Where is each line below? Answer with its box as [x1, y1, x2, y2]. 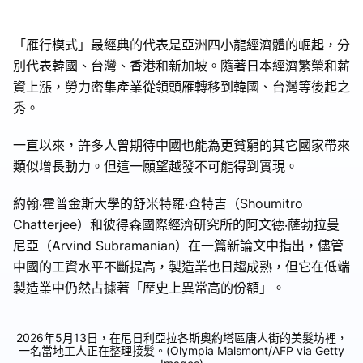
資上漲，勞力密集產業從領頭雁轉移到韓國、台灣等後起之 [13, 78, 350, 95]
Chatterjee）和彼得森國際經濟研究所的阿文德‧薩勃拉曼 [13, 216, 340, 233]
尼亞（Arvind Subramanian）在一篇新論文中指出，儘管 [13, 237, 344, 254]
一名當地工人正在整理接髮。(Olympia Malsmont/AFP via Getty [19, 343, 344, 357]
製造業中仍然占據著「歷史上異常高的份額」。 [13, 279, 285, 296]
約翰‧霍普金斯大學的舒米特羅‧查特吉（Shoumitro [13, 194, 303, 211]
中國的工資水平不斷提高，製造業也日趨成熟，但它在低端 [13, 258, 350, 275]
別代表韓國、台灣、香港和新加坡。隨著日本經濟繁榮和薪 [13, 57, 350, 74]
